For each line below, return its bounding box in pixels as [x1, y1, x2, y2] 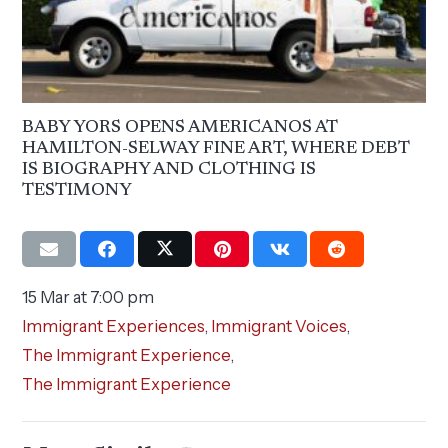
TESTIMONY [22, 181, 133, 200]
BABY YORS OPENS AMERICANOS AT [22, 118, 338, 137]
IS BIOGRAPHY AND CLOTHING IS [22, 160, 317, 179]
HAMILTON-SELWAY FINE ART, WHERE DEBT [22, 139, 410, 158]
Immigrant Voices [211, 315, 348, 336]
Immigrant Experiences [22, 315, 206, 336]
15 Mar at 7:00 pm [22, 286, 155, 307]
